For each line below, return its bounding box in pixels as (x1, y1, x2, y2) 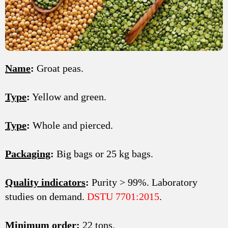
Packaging (5, 148, 50, 159)
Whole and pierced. (30, 119, 113, 131)
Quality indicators (5, 176, 85, 188)
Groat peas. (34, 62, 83, 74)
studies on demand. (5, 190, 87, 202)
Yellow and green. (30, 91, 106, 102)
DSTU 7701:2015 (87, 190, 159, 202)
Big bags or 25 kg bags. (54, 148, 153, 159)
